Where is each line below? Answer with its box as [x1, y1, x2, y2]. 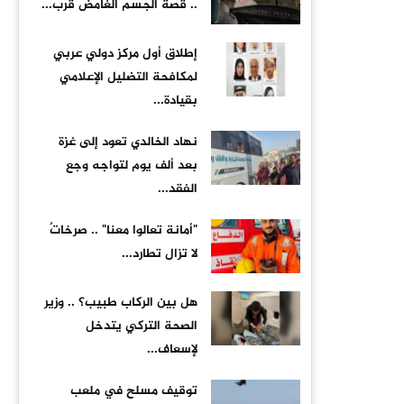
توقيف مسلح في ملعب [70, 381, 197, 401]
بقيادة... [153, 90, 197, 111]
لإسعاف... [147, 339, 197, 360]
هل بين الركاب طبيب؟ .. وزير [44, 292, 197, 313]
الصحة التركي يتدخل [86, 316, 197, 336]
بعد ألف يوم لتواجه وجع [66, 155, 197, 176]
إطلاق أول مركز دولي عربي [53, 43, 197, 64]
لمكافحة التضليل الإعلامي [60, 67, 197, 87]
